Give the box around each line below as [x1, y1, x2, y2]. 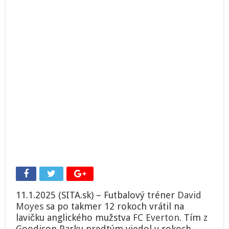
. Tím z [179, 212, 208, 223]
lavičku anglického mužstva [16, 212, 133, 223]
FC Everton [133, 212, 180, 223]
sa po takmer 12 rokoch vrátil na [43, 201, 185, 212]
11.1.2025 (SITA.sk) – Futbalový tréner [16, 190, 178, 201]
